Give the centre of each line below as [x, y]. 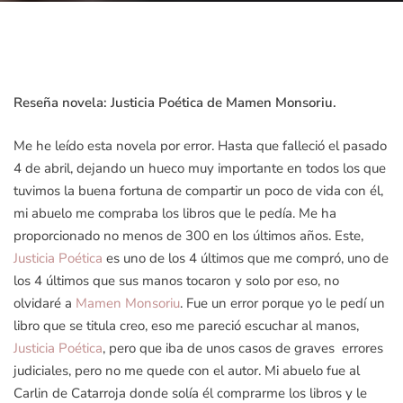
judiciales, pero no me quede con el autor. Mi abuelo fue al [187, 370]
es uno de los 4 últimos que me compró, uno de [246, 258]
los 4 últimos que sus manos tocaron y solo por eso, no [176, 280]
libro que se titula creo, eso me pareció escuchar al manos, [186, 325]
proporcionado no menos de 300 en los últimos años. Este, [188, 235]
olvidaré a [45, 303]
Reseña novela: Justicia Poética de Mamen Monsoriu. [175, 103]
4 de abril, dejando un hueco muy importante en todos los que [200, 168]
